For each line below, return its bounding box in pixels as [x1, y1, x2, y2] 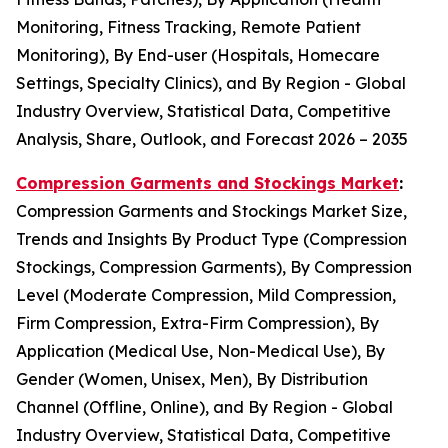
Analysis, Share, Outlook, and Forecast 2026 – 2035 [16, 128, 408, 149]
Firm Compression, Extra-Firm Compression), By [16, 312, 379, 333]
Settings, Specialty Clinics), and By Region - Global [16, 72, 406, 93]
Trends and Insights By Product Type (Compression [16, 228, 407, 249]
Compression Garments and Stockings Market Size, [16, 200, 407, 221]
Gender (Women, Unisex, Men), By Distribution [16, 368, 368, 389]
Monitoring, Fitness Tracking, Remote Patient [16, 16, 361, 37]
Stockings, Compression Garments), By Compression [16, 256, 412, 277]
